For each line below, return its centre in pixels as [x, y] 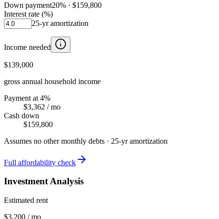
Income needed [27, 47]
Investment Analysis [44, 181]
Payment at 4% [27, 98]
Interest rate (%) [28, 14]
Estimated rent [26, 200]
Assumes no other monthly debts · [57, 141]
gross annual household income [52, 81]
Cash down [22, 115]
